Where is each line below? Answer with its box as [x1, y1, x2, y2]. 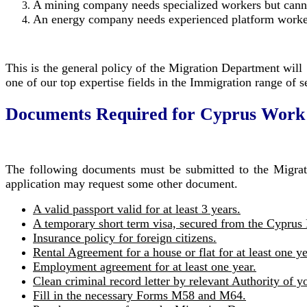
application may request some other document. [5, 176, 238, 191]
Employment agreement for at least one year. [33, 259, 256, 273]
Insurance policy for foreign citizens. [33, 230, 217, 245]
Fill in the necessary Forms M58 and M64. [33, 288, 246, 302]
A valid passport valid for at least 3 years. [33, 201, 241, 216]
